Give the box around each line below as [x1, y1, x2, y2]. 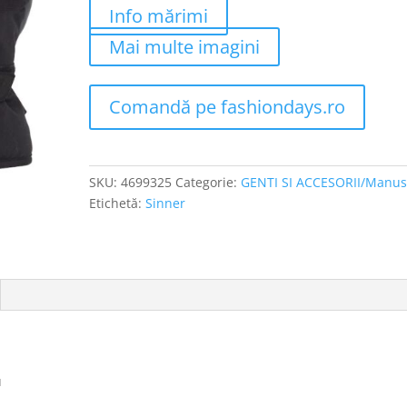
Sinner [145, 194, 186, 212]
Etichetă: [89, 194, 146, 212]
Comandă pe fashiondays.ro [109, 94, 346, 119]
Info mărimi [109, 4, 209, 28]
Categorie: [175, 174, 242, 191]
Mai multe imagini [109, 35, 261, 59]
